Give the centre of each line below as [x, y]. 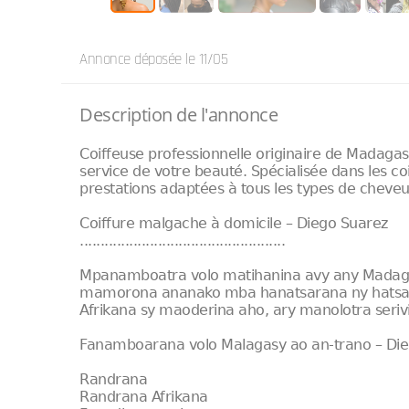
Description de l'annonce [179, 115]
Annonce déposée [133, 59]
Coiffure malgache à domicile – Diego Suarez [234, 223]
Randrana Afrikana [144, 397]
